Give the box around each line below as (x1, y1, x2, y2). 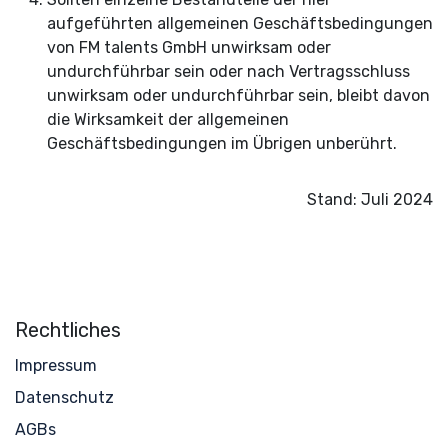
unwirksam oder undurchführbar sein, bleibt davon (47, 86, 430, 105)
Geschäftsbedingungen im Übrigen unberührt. (47, 134, 397, 153)
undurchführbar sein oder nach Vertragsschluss (47, 62, 410, 81)
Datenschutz (15, 388, 114, 408)
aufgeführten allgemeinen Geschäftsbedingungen (47, 14, 433, 33)
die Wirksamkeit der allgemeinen (47, 110, 289, 129)
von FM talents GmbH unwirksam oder (47, 38, 331, 57)
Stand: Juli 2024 (307, 190, 433, 209)
